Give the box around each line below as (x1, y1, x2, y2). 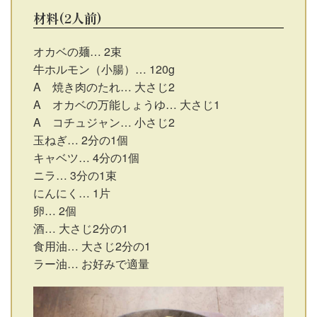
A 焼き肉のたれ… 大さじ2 (33, 79, 175, 96)
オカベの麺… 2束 (33, 43, 122, 60)
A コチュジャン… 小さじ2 (33, 114, 175, 131)
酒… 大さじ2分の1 (33, 220, 128, 237)
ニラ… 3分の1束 (33, 167, 117, 184)
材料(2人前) (33, 8, 102, 28)
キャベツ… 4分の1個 (33, 149, 139, 166)
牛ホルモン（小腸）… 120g (33, 61, 175, 78)
